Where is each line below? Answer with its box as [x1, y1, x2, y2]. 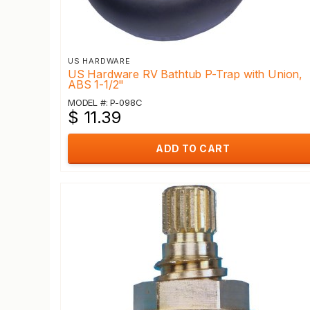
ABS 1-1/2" [68, 77, 125, 91]
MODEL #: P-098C [68, 97, 143, 108]
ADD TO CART [156, 143, 230, 154]
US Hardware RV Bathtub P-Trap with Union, [68, 67, 303, 81]
